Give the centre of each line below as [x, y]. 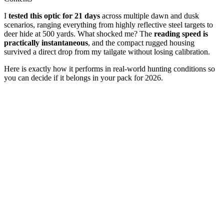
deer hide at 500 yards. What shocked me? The [79, 33]
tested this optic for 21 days [54, 15]
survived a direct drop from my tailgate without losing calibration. [107, 51]
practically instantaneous [46, 42]
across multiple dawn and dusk [149, 15]
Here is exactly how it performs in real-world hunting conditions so [109, 68]
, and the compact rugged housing [141, 42]
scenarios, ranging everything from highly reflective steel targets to [108, 24]
